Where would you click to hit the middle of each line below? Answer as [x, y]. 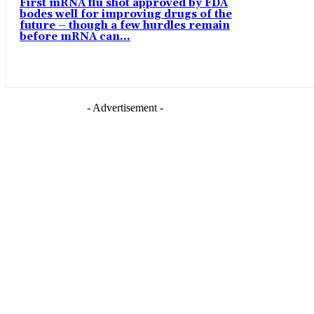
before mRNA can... [75, 37]
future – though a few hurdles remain [125, 26]
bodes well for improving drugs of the [126, 15]
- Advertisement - [125, 108]
